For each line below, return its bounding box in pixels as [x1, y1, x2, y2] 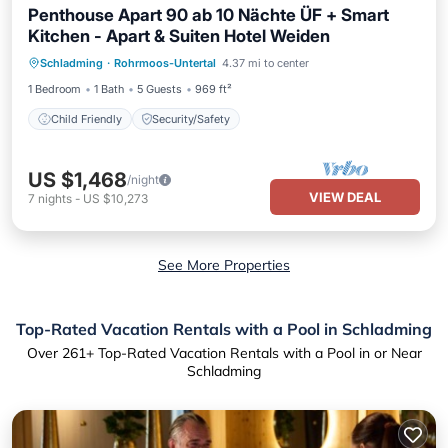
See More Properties [158, 256, 290, 274]
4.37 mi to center [222, 56, 309, 70]
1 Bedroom [28, 82, 81, 96]
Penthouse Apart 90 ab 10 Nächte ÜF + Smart [28, 5, 389, 25]
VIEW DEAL [309, 189, 381, 205]
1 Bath [94, 82, 124, 96]
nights [38, 191, 72, 206]
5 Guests [137, 82, 182, 96]
